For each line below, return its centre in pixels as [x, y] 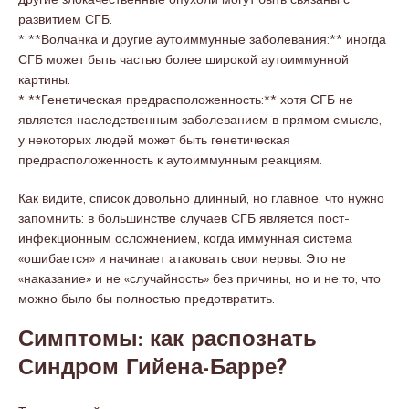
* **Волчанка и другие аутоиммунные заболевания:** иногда [202, 39]
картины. [44, 79]
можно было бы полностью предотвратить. [147, 299]
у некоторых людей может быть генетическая [154, 140]
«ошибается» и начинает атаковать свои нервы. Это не [182, 258]
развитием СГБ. [65, 19]
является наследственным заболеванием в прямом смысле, [200, 120]
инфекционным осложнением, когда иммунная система [185, 238]
